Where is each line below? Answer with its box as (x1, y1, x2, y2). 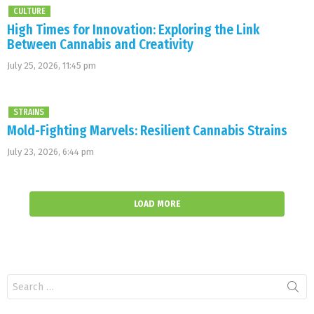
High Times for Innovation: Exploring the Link (7, 21, 259, 38)
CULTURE (13, 6, 46, 16)
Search (7, 274, 36, 285)
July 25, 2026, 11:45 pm (7, 60, 96, 71)
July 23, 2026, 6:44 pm (7, 146, 94, 157)
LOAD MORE (133, 198, 180, 209)
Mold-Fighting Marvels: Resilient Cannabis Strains (7, 122, 287, 139)
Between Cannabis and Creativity (7, 36, 193, 53)
